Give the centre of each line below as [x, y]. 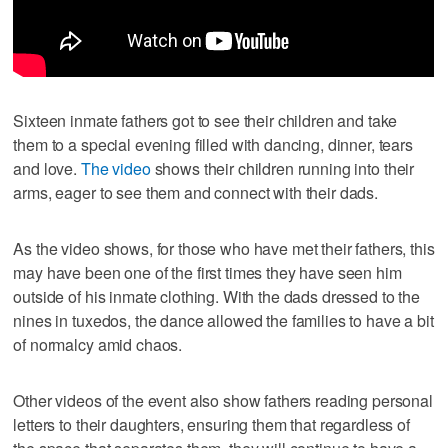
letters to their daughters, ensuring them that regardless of [211, 424]
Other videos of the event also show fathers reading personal [223, 400]
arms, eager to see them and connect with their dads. [196, 192]
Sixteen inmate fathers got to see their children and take [205, 120]
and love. [47, 168]
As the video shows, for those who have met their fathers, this [224, 248]
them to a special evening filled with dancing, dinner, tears [213, 144]
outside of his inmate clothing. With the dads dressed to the [216, 296]
